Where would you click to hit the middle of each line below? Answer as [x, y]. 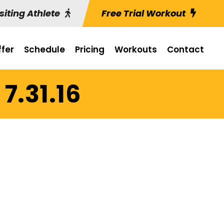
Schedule [44, 49]
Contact [185, 49]
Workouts [136, 49]
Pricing [90, 49]
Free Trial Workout [143, 13]
